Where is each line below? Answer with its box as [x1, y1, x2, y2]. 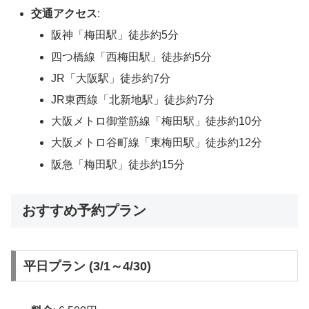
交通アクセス [31, 8, 98, 20]
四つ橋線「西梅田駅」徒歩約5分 [51, 50, 212, 63]
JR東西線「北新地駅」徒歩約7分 [51, 93, 215, 106]
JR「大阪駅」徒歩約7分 [51, 72, 171, 84]
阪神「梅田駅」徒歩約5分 [51, 29, 179, 41]
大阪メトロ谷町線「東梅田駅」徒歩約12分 [51, 137, 263, 149]
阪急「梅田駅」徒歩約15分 [51, 158, 186, 170]
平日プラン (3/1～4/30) [23, 259, 151, 273]
